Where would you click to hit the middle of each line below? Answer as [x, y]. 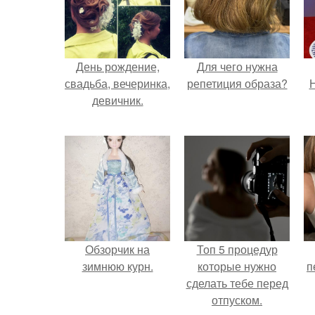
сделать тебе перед [237, 283]
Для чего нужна [237, 66]
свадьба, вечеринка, [117, 83]
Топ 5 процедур [237, 249]
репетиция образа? [237, 83]
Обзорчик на [117, 249]
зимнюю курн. [117, 266]
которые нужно [237, 266]
